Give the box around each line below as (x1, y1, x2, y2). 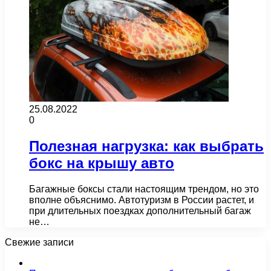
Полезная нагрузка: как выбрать (29, 137, 264, 154)
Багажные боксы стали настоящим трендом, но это (29, 183, 259, 194)
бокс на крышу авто (29, 154, 174, 171)
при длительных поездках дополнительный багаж (29, 205, 251, 216)
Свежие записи (5, 237, 74, 247)
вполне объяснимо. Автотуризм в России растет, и (29, 194, 254, 205)
